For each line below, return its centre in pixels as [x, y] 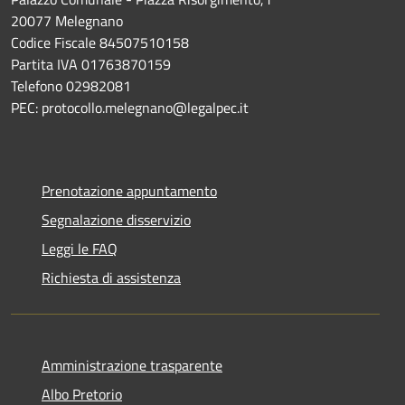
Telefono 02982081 [71, 85]
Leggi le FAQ [80, 248]
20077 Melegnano [67, 20]
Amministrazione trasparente [132, 365]
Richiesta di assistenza [111, 277]
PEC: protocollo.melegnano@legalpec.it [130, 107]
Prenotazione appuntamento [129, 190]
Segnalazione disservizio [116, 219]
